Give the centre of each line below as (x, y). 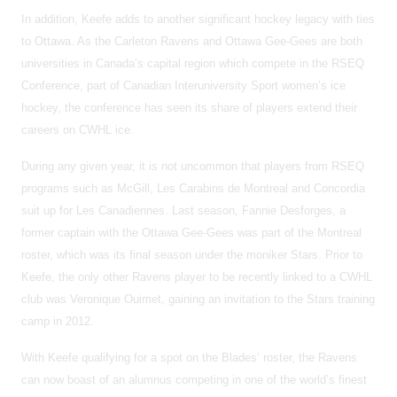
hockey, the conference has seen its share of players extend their (189, 107)
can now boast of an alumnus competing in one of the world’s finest (194, 379)
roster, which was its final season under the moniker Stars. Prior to (192, 254)
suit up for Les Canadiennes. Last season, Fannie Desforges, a (183, 210)
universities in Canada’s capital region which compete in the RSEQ (193, 63)
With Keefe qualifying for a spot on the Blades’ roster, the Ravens (189, 357)
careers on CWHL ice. (78, 129)
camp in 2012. (58, 321)
